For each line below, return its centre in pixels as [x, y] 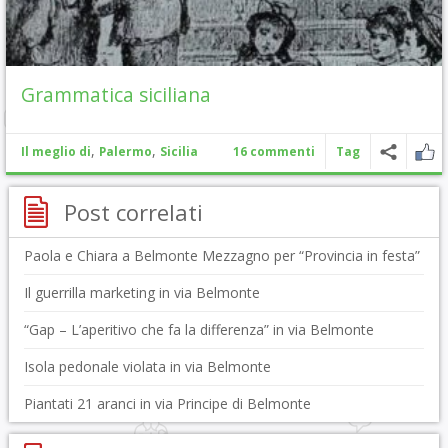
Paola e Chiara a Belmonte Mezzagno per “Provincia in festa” [221, 255]
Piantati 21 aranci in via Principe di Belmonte [167, 403]
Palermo [125, 151]
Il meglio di [56, 151]
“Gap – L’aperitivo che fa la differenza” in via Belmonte [198, 329]
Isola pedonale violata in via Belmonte [147, 366]
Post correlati [133, 212]
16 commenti [274, 151]
